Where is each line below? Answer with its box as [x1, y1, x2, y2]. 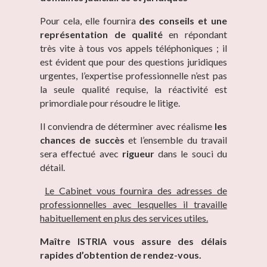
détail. [40, 162, 66, 173]
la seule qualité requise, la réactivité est [40, 83, 227, 95]
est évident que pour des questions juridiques [40, 56, 227, 68]
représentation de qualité [40, 29, 169, 41]
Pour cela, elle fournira [40, 15, 139, 27]
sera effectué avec [40, 148, 119, 160]
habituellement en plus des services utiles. [40, 212, 209, 224]
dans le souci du [154, 148, 227, 160]
